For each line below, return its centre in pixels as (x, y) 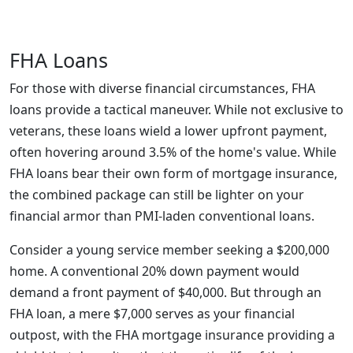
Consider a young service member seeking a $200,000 (169, 250)
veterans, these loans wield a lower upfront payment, (168, 131)
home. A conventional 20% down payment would (154, 271)
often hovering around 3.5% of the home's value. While (173, 152)
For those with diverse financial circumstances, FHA (162, 88)
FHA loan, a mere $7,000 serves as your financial (152, 314)
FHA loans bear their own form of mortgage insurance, (173, 173)
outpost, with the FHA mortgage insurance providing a (172, 335)
